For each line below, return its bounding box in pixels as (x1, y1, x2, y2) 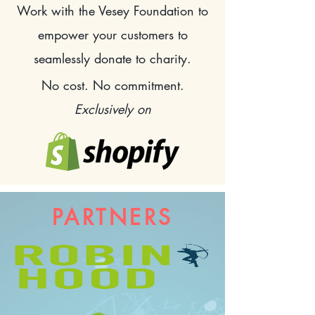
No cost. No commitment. (41, 77, 184, 94)
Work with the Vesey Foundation (17, 2, 198, 19)
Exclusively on (74, 101, 151, 117)
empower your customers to (37, 26, 188, 43)
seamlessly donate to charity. (34, 50, 191, 67)
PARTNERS (51, 203, 174, 231)
